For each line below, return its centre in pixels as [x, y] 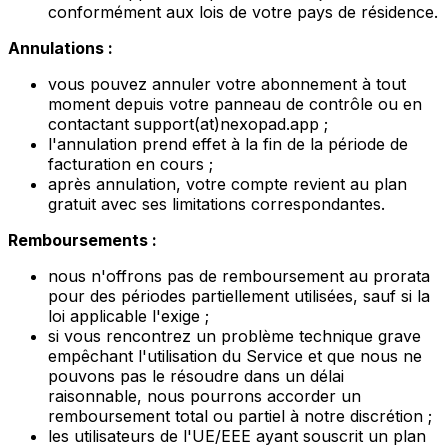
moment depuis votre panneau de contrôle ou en [235, 103]
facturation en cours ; [130, 163]
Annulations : [60, 47]
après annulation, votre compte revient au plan [227, 183]
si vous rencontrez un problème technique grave [234, 335]
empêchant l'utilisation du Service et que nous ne [235, 355]
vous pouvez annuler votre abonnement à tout [227, 83]
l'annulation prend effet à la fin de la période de [228, 143]
